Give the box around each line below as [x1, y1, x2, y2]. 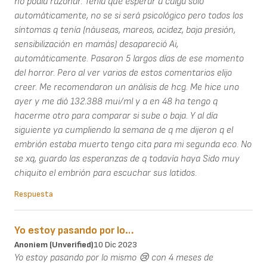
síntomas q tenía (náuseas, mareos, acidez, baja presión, [14, 24, 235, 36]
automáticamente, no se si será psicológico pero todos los [14, 10, 243, 22]
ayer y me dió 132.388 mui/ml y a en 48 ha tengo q [14, 96, 218, 108]
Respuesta [14, 189, 53, 200]
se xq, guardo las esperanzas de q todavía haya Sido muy [14, 153, 240, 165]
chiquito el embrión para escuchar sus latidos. [14, 167, 197, 179]
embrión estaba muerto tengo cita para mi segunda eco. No [14, 139, 252, 151]
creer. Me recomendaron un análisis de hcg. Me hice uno [14, 82, 239, 94]
